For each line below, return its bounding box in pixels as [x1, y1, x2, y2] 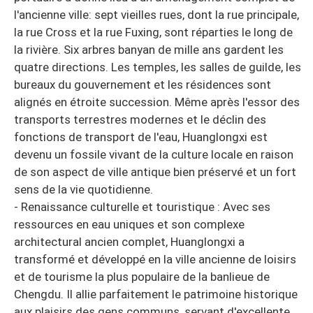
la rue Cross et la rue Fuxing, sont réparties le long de [14, 24, 293, 39]
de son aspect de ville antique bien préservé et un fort [14, 164, 296, 179]
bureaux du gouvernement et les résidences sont [14, 77, 271, 92]
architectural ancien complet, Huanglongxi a [14, 234, 245, 249]
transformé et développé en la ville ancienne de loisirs [14, 252, 296, 266]
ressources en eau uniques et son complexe [14, 217, 245, 231]
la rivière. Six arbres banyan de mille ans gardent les [14, 42, 284, 57]
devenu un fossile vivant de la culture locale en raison [14, 147, 293, 161]
